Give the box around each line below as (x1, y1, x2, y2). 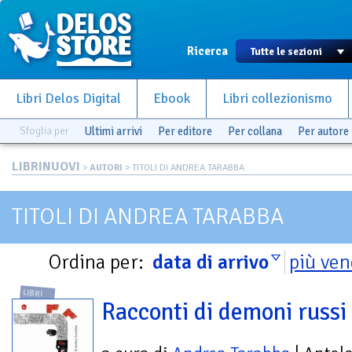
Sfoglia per (20, 124, 68, 137)
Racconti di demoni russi (101, 297, 346, 328)
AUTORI (90, 162, 123, 174)
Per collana (228, 124, 282, 138)
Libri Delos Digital (16, 90, 121, 107)
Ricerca (187, 44, 228, 58)
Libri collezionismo (222, 90, 332, 107)
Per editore (158, 124, 212, 138)
